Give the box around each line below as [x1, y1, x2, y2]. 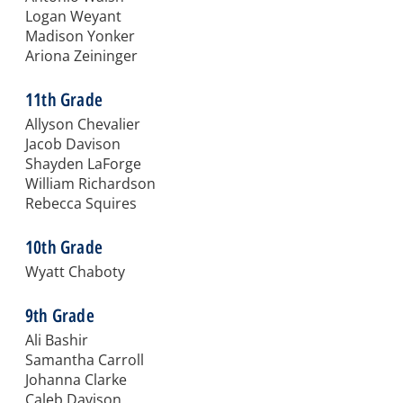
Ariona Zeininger [25, 46, 138, 67]
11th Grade [25, 87, 103, 112]
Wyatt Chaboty [25, 262, 125, 282]
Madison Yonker [25, 26, 135, 47]
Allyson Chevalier [25, 114, 140, 135]
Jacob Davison [25, 134, 121, 155]
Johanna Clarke [25, 370, 127, 390]
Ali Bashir [25, 330, 88, 351]
